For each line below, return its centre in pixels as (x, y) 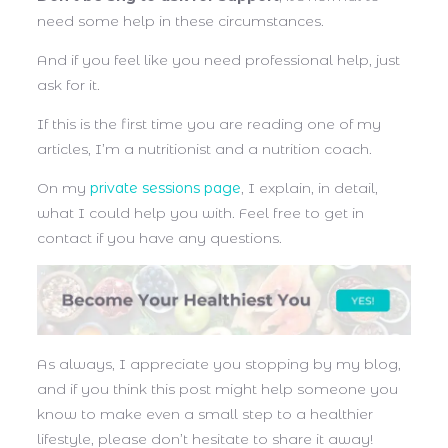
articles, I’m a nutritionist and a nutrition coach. (206, 148)
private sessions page (165, 187)
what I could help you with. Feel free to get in (200, 212)
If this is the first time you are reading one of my (209, 123)
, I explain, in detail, (309, 187)
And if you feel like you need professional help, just (218, 59)
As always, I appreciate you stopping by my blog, (219, 364)
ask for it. (70, 84)
